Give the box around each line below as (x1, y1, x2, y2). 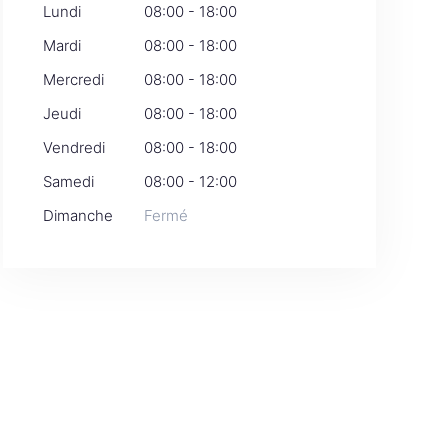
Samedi (42, 172, 94, 191)
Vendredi (42, 138, 105, 157)
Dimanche (42, 206, 113, 225)
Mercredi (42, 70, 104, 89)
